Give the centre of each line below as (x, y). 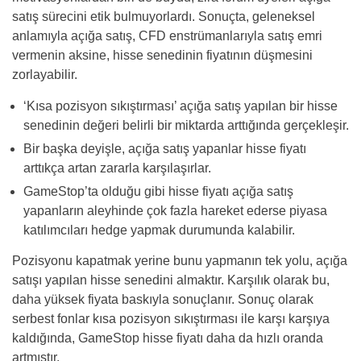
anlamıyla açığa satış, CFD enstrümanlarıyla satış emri (167, 36)
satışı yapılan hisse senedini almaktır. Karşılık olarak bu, (171, 280)
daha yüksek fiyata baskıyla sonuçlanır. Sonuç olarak (163, 300)
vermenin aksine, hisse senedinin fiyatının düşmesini (162, 56)
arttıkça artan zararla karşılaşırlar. (117, 168)
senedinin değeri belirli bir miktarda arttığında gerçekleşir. (186, 126)
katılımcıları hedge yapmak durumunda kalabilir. (159, 230)
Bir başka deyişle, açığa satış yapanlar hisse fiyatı (165, 149)
